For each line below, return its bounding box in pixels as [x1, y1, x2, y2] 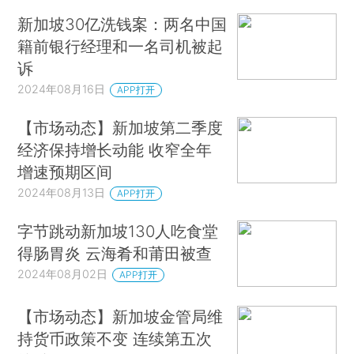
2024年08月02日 [17, 267, 108, 281]
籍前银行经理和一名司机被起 [17, 36, 224, 57]
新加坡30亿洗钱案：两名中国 [17, 14, 228, 35]
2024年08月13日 [17, 186, 106, 200]
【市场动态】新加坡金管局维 [17, 306, 224, 326]
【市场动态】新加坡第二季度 [17, 118, 224, 138]
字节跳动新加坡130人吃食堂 [17, 221, 219, 242]
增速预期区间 [17, 162, 113, 183]
